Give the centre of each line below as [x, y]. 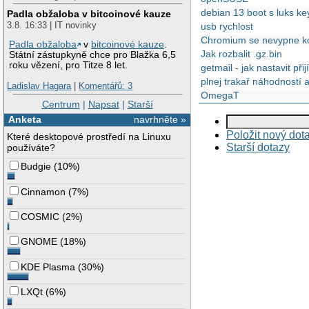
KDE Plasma [48, 267]
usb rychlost [227, 27]
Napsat [103, 104]
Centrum [61, 104]
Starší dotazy [258, 148]
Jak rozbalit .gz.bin [242, 54]
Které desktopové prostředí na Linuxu [89, 137]
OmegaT [220, 96]
